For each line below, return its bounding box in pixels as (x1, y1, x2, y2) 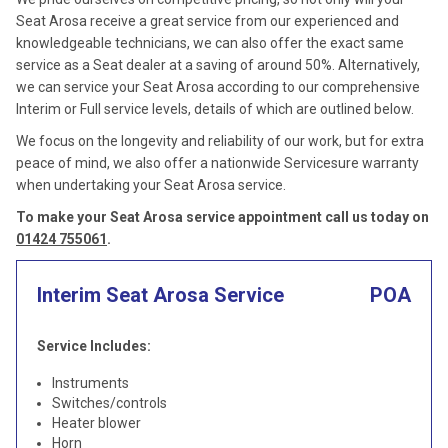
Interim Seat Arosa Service (37, 283, 284, 307)
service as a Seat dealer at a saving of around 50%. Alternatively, (16, 57, 420, 73)
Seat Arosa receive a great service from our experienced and (16, 13, 399, 29)
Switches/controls (52, 395, 167, 411)
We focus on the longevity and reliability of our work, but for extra (16, 133, 424, 149)
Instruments (52, 375, 129, 391)
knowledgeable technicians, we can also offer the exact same (16, 35, 404, 51)
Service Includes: (37, 338, 151, 354)
